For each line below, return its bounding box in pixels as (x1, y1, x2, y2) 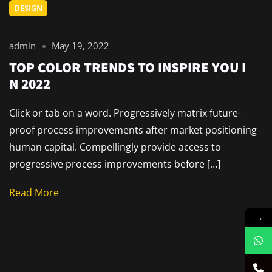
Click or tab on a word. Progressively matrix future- (9, 106, 241, 120)
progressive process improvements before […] (9, 157, 220, 171)
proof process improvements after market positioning (9, 123, 257, 137)
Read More (9, 186, 59, 200)
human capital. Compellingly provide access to (9, 140, 221, 154)
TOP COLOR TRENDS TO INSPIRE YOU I (9, 57, 246, 76)
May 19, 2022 (52, 39, 110, 52)
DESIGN (14, 2, 42, 13)
